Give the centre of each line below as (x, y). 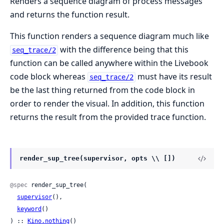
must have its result (173, 77)
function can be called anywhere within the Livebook (109, 63)
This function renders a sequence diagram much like (109, 36)
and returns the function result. (70, 15)
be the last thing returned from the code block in (102, 90)
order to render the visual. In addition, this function (107, 104)
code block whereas (49, 77)
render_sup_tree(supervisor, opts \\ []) (97, 158)
